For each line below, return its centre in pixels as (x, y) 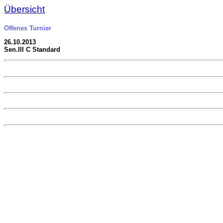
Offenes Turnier (28, 28)
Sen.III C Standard (32, 49)
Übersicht (24, 9)
